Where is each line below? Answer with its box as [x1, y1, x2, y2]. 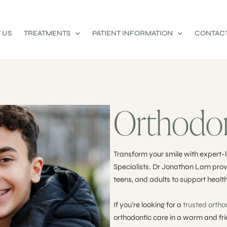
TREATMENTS [24, 29, 71, 37]
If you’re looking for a [113, 200, 183, 209]
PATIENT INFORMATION [92, 29, 173, 37]
